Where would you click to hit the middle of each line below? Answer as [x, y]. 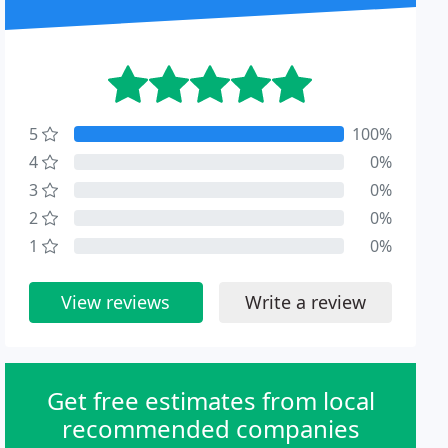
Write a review [305, 302]
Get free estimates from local [210, 400]
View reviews [116, 302]
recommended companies [210, 428]
